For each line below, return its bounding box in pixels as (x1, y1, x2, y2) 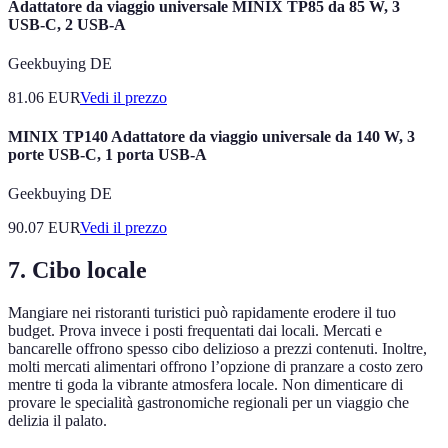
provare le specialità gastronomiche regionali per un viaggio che (8, 394, 409, 412)
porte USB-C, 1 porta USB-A (8, 146, 207, 164)
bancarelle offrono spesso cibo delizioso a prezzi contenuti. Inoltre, (8, 340, 427, 358)
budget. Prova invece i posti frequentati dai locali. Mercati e (8, 322, 382, 340)
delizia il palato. (8, 412, 107, 430)
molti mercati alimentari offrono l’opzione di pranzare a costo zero (8, 358, 423, 376)
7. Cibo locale (8, 257, 147, 284)
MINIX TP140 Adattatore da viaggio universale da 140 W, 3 (8, 128, 415, 146)
